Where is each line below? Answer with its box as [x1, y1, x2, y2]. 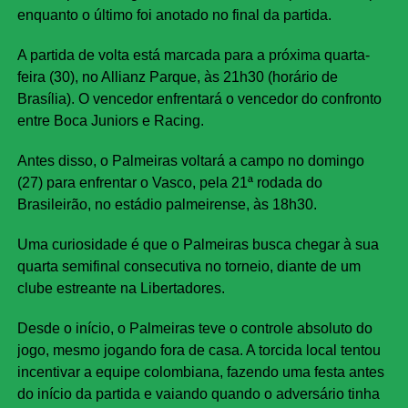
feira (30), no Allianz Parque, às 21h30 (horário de [16, 69, 338, 86]
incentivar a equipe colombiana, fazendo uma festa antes [16, 364, 384, 381]
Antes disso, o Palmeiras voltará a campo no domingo [16, 153, 364, 169]
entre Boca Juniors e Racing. [16, 113, 204, 129]
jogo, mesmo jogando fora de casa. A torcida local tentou [16, 342, 381, 359]
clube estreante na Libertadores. [16, 280, 225, 297]
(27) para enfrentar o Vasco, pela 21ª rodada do [16, 175, 322, 191]
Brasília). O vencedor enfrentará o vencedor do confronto [16, 91, 382, 107]
